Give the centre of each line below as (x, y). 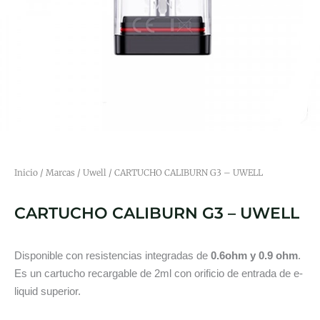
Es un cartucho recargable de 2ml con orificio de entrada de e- (159, 274)
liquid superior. (47, 291)
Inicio (26, 173)
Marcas (60, 173)
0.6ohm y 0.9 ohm (253, 256)
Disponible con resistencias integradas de (111, 256)
